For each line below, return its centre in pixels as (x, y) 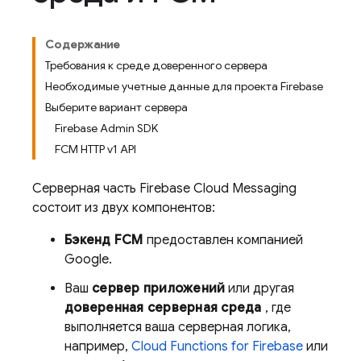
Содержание (83, 44)
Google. (88, 259)
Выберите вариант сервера (116, 107)
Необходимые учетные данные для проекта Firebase (184, 86)
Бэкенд (89, 240)
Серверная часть (86, 189)
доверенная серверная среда (163, 308)
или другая (260, 288)
